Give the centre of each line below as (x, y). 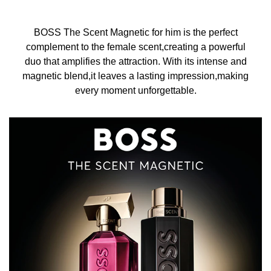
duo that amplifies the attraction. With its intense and (135, 61)
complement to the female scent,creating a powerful (135, 47)
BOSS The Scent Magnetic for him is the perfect (135, 32)
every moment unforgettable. (135, 90)
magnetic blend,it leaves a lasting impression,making (135, 76)
